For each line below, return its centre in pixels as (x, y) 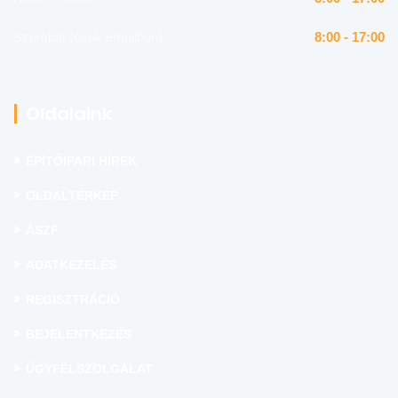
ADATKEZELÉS (71, 265)
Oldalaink (69, 113)
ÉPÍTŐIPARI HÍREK (81, 161)
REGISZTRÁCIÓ (73, 299)
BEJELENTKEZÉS (79, 334)
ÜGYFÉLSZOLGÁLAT (89, 369)
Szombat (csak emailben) (88, 36)
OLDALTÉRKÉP (72, 195)
